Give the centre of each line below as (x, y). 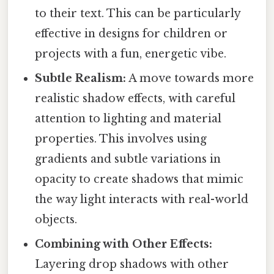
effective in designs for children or (131, 33)
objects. (56, 219)
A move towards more (190, 78)
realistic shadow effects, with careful (135, 98)
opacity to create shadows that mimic (139, 179)
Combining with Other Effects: (124, 244)
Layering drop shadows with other (132, 264)
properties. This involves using (121, 139)
